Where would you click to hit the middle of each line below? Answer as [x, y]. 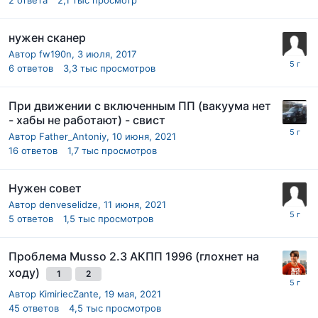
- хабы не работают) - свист [87, 120]
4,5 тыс [86, 308]
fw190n [55, 54]
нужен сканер [47, 37]
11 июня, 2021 [135, 204]
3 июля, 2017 [107, 54]
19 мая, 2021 [133, 294]
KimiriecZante [69, 294]
